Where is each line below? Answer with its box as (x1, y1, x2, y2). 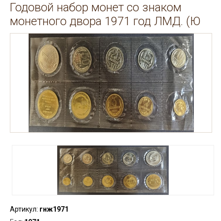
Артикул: (10, 205, 38, 213)
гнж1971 (38, 205, 69, 213)
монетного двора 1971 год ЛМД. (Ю (10, 14, 201, 28)
